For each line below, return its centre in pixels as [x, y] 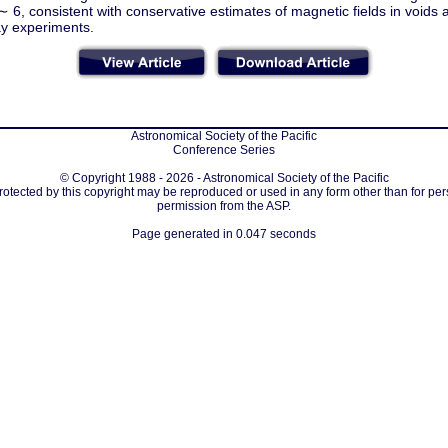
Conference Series [224, 150]
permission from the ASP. [224, 206]
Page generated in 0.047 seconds [224, 234]
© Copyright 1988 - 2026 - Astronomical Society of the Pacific [224, 178]
